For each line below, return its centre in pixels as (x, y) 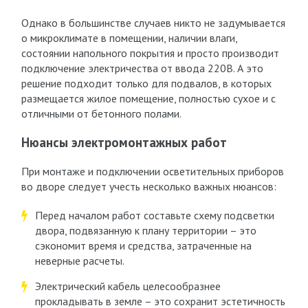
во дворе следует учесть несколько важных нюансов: (148, 186)
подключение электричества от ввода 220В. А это (142, 68)
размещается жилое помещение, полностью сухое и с (148, 98)
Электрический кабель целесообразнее (128, 286)
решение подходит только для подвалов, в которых (146, 83)
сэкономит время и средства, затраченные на (143, 245)
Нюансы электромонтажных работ (124, 142)
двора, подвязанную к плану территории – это (145, 230)
